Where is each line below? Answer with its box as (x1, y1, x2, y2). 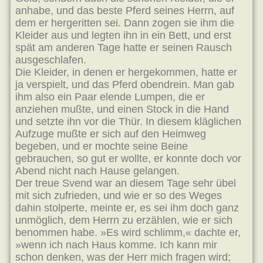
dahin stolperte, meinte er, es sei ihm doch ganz (15, 202, 239, 214)
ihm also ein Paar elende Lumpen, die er (15, 91, 205, 103)
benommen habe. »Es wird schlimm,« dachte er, (15, 227, 241, 238)
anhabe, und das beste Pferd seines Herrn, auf (15, 5, 234, 16)
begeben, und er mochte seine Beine (15, 140, 188, 152)
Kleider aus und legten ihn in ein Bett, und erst (15, 29, 231, 41)
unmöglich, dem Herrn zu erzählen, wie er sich (15, 214, 232, 226)
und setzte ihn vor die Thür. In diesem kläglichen (15, 116, 241, 127)
